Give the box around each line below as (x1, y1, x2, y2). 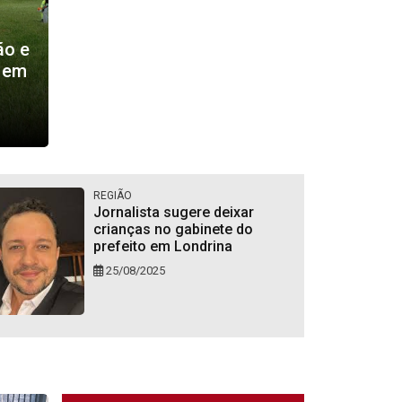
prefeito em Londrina (92, 237, 232, 255)
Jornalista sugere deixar (92, 203, 254, 221)
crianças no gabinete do (92, 220, 253, 238)
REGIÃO (92, 188, 132, 202)
